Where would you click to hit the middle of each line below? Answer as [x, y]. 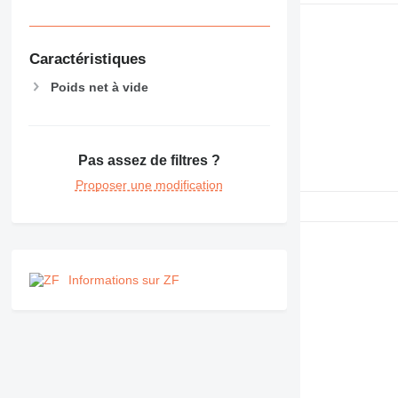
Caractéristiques [87, 59]
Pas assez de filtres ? [149, 160]
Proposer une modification [149, 184]
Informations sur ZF [123, 279]
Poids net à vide [99, 87]
